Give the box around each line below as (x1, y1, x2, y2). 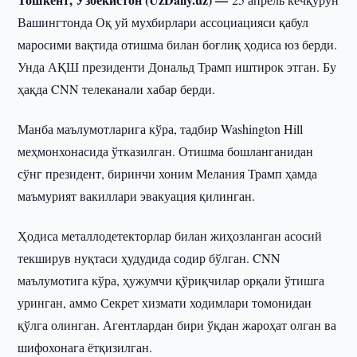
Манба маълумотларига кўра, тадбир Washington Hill (18, 120, 304, 137)
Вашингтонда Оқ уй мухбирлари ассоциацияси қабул (18, 14, 309, 30)
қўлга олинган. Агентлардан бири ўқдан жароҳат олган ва (18, 316, 337, 333)
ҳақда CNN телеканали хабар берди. (18, 80, 216, 97)
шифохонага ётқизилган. (18, 339, 153, 355)
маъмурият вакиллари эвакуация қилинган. (18, 187, 256, 204)
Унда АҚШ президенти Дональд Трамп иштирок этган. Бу (18, 58, 337, 75)
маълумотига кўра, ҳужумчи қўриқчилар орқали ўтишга (18, 272, 325, 288)
